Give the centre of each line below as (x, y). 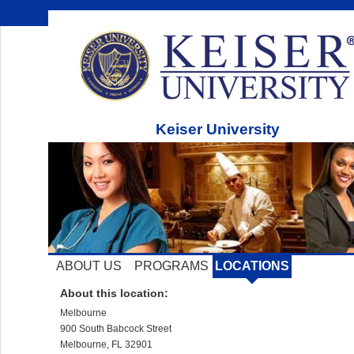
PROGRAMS (171, 265)
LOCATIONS (252, 265)
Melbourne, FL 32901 (106, 344)
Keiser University (218, 129)
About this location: (114, 293)
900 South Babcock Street (115, 328)
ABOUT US (89, 265)
